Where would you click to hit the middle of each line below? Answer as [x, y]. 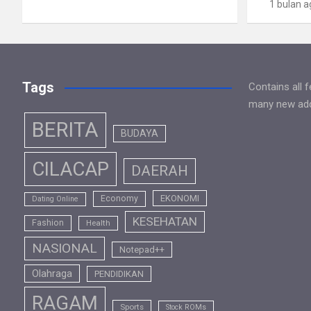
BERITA [65, 129]
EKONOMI [180, 198]
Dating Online [55, 199]
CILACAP [70, 169]
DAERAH [160, 170]
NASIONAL [65, 248]
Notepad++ [142, 249]
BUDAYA [140, 133]
